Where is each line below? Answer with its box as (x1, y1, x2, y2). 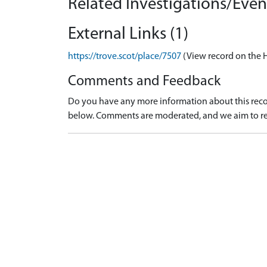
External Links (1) (68, 26, 188, 43)
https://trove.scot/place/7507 (68, 52, 181, 61)
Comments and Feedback (68, 74, 221, 89)
